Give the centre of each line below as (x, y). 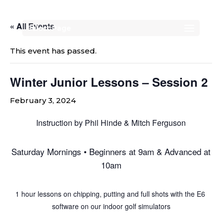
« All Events (32, 26)
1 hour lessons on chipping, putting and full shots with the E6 (111, 194)
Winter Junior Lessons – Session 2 (109, 82)
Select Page (49, 28)
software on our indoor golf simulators (111, 206)
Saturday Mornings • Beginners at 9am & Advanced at (111, 151)
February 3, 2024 (43, 100)
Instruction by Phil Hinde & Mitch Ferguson (111, 123)
